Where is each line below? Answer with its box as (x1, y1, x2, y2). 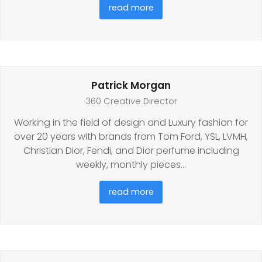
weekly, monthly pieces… (76, 157, 186, 171)
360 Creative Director (85, 95, 177, 107)
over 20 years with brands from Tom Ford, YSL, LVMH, (14, 129, 248, 143)
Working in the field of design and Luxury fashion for (14, 115, 248, 129)
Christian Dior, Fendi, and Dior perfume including (23, 143, 239, 157)
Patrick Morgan (91, 78, 171, 92)
